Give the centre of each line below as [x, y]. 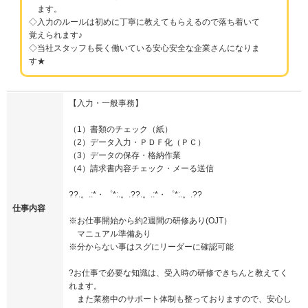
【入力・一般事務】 [106, 103]
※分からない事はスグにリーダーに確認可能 [151, 247]
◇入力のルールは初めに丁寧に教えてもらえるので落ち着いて [144, 22]
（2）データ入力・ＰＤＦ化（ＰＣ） [137, 143]
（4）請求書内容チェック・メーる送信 [141, 169]
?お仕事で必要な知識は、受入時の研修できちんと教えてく [178, 273]
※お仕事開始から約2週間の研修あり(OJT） [150, 221]
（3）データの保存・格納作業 [125, 156]
